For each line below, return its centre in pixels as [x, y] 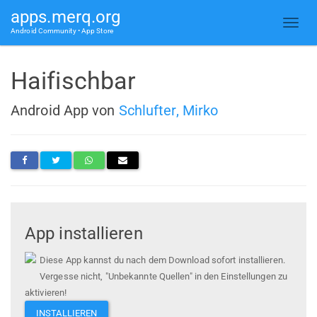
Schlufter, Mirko [168, 110]
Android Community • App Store [62, 31]
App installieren [84, 234]
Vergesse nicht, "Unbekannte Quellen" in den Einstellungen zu [164, 277]
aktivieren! [46, 293]
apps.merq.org [66, 17]
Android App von [65, 110]
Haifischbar [74, 81]
